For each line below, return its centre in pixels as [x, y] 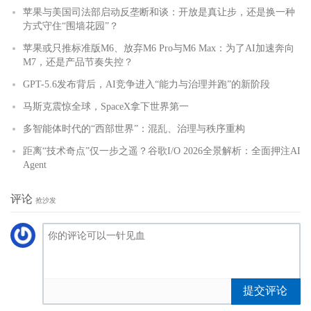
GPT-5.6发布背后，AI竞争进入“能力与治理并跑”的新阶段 [146, 85]
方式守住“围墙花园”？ [71, 26]
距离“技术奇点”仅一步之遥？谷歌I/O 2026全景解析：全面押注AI [162, 151]
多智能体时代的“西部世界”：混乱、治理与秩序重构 [134, 129]
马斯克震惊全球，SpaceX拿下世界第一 [106, 107]
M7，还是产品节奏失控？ [78, 62]
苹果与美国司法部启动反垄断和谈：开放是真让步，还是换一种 [159, 12]
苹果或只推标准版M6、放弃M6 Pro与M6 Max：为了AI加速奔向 [159, 49]
